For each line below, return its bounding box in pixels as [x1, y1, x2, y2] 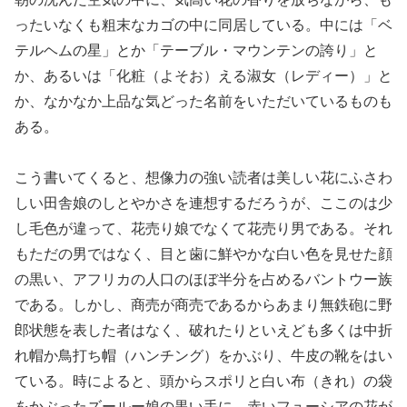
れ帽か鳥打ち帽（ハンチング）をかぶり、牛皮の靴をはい [15, 348, 392, 364]
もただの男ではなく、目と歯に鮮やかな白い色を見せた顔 [15, 246, 392, 263]
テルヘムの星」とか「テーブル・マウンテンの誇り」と [15, 42, 378, 58]
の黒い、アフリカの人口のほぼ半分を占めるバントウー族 [15, 272, 392, 288]
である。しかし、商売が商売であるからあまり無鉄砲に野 [15, 297, 392, 313]
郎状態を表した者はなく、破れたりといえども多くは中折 [15, 323, 392, 339]
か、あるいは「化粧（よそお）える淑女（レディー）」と [15, 67, 392, 84]
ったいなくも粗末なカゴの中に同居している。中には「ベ [15, 16, 392, 33]
